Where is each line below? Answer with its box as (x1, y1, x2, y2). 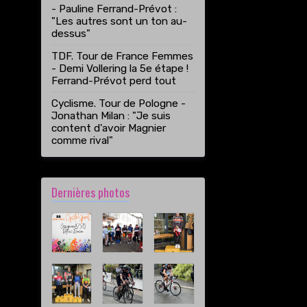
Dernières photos (51, 182, 130, 201)
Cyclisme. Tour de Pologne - (51, 97, 186, 110)
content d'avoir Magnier (51, 122, 166, 134)
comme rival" (51, 134, 113, 147)
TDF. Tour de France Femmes (51, 50, 193, 62)
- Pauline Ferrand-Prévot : (51, 3, 177, 15)
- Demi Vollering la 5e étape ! (51, 62, 188, 75)
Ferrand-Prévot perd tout (51, 75, 176, 87)
